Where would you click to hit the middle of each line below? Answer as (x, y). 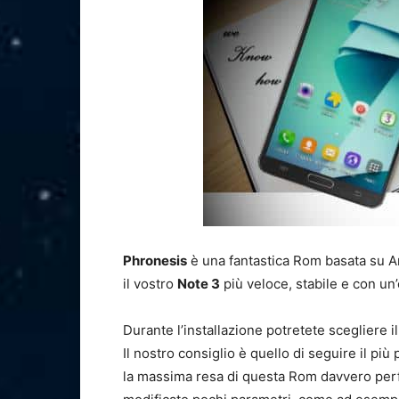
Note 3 (199, 284)
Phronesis (155, 261)
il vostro (150, 284)
